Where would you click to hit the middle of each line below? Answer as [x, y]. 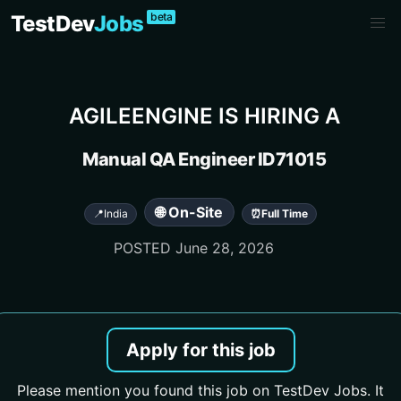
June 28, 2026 [224, 248]
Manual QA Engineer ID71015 [204, 159]
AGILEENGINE [141, 116]
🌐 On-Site [189, 212]
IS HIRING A [276, 116]
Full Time [285, 213]
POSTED [144, 248]
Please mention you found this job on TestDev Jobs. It [200, 390]
